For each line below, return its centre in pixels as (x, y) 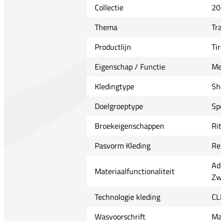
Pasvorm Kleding (122, 145)
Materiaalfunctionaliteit (134, 171)
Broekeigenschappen (129, 126)
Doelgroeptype (119, 106)
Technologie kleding (127, 197)
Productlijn (113, 47)
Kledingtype (114, 86)
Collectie (109, 7)
